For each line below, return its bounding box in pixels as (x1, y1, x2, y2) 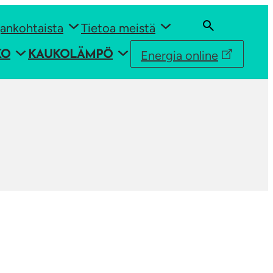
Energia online (141, 48, 218, 63)
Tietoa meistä (81, 21, 155, 35)
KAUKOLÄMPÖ (28, 49, 113, 62)
